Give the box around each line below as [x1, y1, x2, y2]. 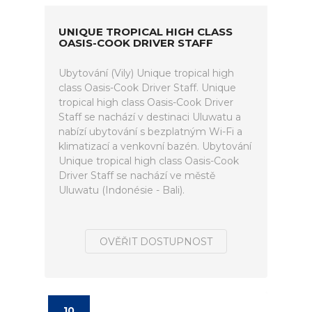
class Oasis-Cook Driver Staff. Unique [58, 81, 236, 94]
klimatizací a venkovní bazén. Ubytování [58, 140, 251, 153]
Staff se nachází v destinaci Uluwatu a [58, 111, 241, 123]
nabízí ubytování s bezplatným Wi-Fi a [58, 125, 242, 138]
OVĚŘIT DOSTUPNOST [100, 235, 212, 248]
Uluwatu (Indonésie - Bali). [58, 184, 185, 196]
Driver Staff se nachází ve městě [58, 169, 215, 182]
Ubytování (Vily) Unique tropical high [58, 67, 234, 79]
